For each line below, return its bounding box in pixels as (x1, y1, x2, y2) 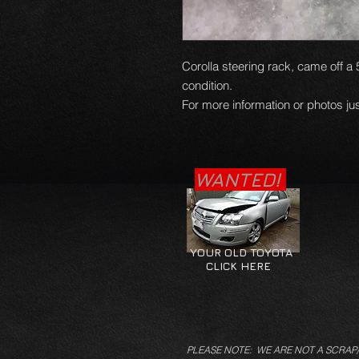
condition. (182, 78, 236, 93)
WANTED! (195, 168, 286, 191)
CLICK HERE (187, 259, 271, 272)
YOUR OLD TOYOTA (187, 245, 292, 259)
